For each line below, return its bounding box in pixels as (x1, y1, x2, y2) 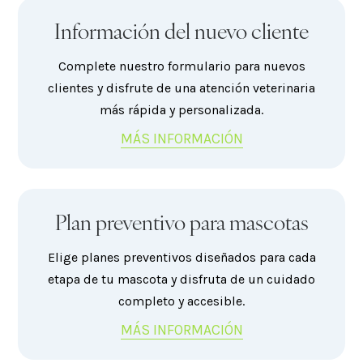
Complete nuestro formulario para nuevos (58, 58, 305, 75)
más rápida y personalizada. (100, 102, 263, 118)
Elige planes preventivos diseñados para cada (47, 250, 316, 266)
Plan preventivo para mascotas (54, 207, 309, 237)
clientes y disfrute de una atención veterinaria (48, 80, 315, 96)
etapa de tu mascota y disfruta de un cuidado (48, 271, 315, 288)
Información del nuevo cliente (54, 15, 309, 45)
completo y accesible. (118, 293, 245, 310)
